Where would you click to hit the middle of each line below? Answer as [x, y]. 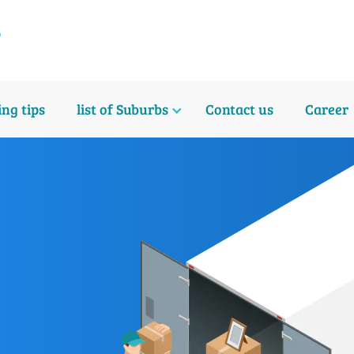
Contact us [239, 109]
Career [327, 109]
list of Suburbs [122, 109]
